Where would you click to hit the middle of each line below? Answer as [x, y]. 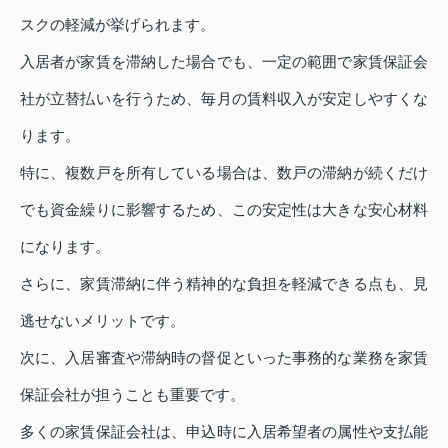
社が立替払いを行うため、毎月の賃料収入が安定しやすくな [224, 99]
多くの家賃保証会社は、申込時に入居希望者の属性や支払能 [224, 432]
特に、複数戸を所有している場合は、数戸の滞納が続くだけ [224, 173]
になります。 [65, 247]
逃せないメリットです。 [102, 321]
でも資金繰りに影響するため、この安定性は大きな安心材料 [224, 210]
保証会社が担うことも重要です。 [132, 395]
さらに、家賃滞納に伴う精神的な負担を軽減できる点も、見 [224, 284]
